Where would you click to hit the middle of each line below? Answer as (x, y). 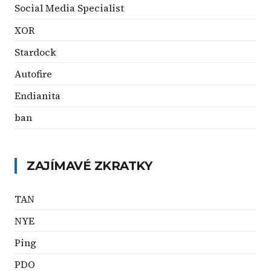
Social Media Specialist (69, 8)
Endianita (38, 96)
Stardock (35, 52)
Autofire (33, 74)
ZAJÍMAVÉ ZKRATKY (89, 165)
